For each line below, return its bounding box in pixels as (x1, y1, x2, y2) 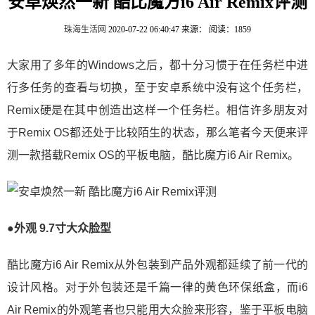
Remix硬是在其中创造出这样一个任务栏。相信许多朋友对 (7, 104, 308, 116)
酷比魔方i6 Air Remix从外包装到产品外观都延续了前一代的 (7, 259, 308, 271)
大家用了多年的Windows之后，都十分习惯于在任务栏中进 (7, 59, 308, 71)
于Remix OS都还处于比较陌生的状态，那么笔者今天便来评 (7, 127, 308, 139)
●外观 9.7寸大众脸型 (7, 222, 111, 234)
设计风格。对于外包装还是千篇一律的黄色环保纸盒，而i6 (7, 281, 308, 293)
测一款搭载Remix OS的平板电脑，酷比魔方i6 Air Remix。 (7, 149, 299, 161)
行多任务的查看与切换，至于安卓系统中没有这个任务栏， (7, 82, 308, 94)
